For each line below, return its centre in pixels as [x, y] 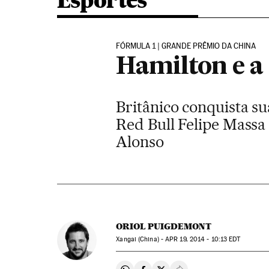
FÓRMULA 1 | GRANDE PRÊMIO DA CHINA [186, 46]
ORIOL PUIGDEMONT [164, 226]
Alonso [140, 141]
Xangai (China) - [141, 239]
